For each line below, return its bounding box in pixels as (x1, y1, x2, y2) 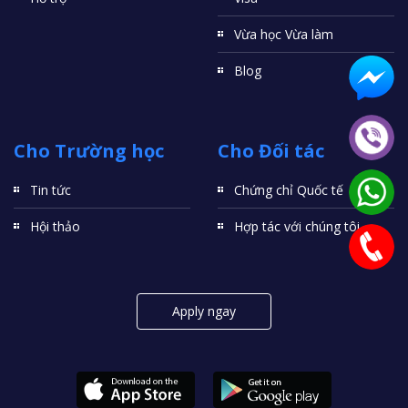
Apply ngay (172, 302, 236, 320)
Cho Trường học (14, 138, 164, 163)
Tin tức (30, 181, 71, 199)
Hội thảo (30, 218, 80, 235)
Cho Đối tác (218, 138, 324, 163)
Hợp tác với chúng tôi (234, 218, 360, 235)
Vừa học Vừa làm (234, 25, 333, 43)
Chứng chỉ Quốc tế (234, 181, 343, 199)
